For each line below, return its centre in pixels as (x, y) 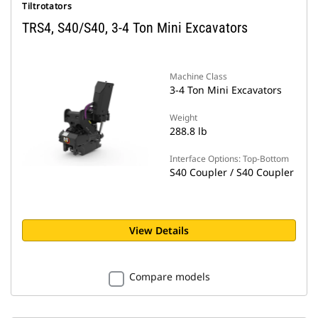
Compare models (169, 276)
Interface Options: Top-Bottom (229, 159)
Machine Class (198, 76)
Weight (183, 117)
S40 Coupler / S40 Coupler (232, 172)
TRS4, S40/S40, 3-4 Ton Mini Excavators (135, 28)
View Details (159, 230)
